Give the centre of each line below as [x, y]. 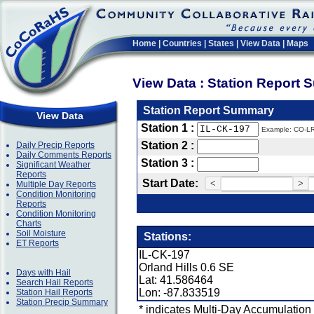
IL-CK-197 [164, 255]
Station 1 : [168, 128]
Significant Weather [53, 165]
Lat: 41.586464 [176, 280]
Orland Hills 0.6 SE [186, 267]
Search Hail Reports [55, 282]
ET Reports [37, 243]
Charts [29, 224]
